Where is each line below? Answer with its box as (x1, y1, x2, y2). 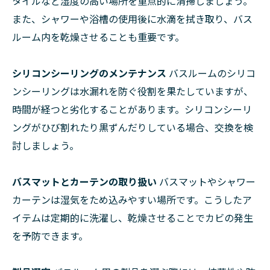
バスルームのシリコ (166, 66, 256, 81)
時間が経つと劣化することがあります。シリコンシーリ (12, 102, 252, 117)
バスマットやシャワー (157, 174, 256, 189)
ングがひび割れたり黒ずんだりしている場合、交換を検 (12, 120, 253, 135)
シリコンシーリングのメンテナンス (12, 66, 166, 81)
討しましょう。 (12, 138, 79, 153)
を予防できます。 (12, 228, 88, 243)
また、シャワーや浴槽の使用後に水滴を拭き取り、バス (12, 11, 253, 27)
